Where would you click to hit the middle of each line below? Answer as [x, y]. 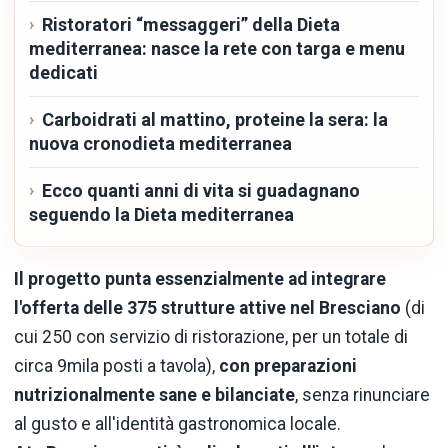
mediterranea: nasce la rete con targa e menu [217, 48]
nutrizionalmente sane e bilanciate [154, 395]
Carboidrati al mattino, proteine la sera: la [214, 119]
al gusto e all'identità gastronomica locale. [177, 424]
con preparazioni [288, 366]
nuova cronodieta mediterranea [160, 143]
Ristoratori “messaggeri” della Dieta [190, 24]
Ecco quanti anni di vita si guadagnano [200, 190]
